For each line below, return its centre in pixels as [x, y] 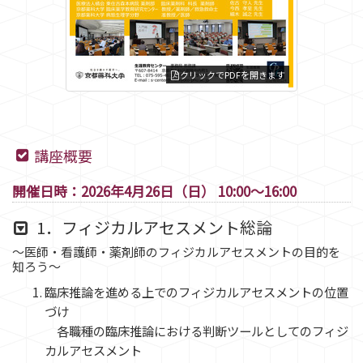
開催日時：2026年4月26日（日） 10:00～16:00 [154, 191]
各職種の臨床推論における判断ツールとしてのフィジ [196, 331]
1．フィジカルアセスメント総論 [152, 227]
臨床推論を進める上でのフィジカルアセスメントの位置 [196, 292]
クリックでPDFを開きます [231, 74]
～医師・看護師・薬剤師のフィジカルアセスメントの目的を [176, 252]
